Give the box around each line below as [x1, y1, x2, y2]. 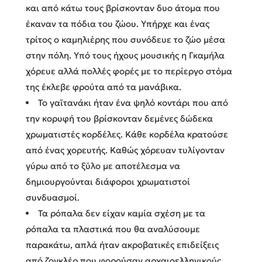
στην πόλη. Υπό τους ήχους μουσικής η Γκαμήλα [26, 49, 225, 61]
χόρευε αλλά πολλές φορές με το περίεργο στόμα [26, 65, 232, 77]
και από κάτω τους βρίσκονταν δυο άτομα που [26, 2, 220, 13]
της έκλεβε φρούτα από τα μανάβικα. [26, 81, 181, 92]
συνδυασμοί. [26, 191, 80, 203]
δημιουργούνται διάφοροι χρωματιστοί [26, 175, 190, 187]
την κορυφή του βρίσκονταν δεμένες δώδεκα [26, 112, 213, 124]
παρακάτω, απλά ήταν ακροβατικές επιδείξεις [26, 239, 219, 250]
